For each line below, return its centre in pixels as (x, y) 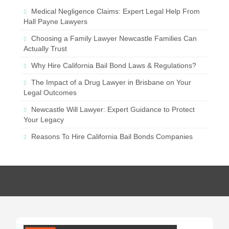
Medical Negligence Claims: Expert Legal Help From (116, 12)
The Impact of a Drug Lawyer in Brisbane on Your (111, 83)
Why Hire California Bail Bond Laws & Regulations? (114, 66)
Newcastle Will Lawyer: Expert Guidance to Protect (113, 110)
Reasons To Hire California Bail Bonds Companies (112, 137)
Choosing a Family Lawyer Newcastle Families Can (114, 39)
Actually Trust (45, 49)
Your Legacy (44, 120)
